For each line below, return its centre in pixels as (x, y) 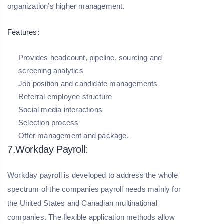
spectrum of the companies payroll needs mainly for (94, 189)
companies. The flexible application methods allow (91, 217)
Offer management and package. (74, 135)
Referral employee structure (65, 96)
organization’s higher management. (67, 6)
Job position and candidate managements (89, 83)
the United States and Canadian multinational (82, 203)
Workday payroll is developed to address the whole (93, 175)
